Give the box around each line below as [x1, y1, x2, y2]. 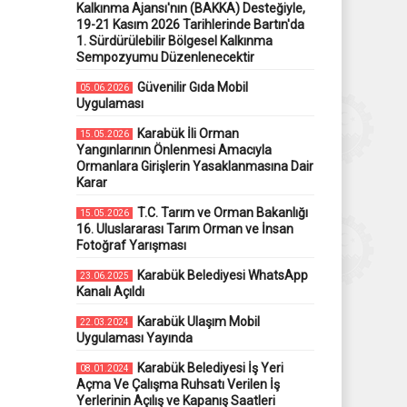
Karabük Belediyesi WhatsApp [136, 267, 308, 283]
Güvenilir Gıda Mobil [136, 79, 248, 94]
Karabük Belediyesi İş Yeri [136, 360, 283, 375]
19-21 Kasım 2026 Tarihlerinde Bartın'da [75, 16, 304, 32]
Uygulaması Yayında [75, 330, 193, 345]
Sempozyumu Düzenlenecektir [75, 49, 254, 65]
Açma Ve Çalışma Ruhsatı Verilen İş [75, 376, 280, 392]
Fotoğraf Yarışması [75, 237, 186, 253]
